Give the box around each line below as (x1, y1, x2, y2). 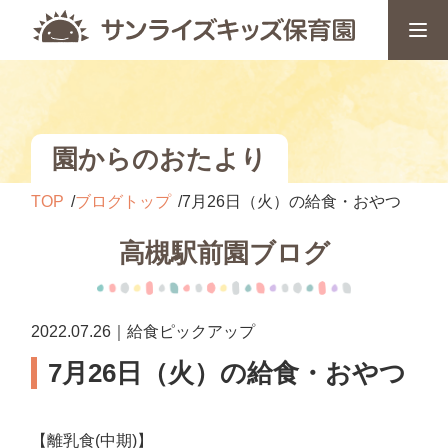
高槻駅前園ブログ (118, 238, 330, 268)
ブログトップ (75, 193, 172, 210)
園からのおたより (52, 143, 268, 174)
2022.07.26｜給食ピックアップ (31, 323, 256, 340)
